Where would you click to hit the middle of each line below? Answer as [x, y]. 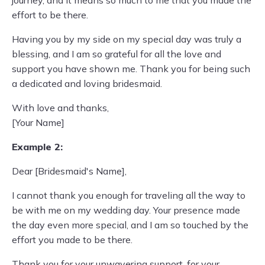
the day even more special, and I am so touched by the [130, 225]
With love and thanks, [60, 108]
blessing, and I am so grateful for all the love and [117, 54]
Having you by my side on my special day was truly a [127, 39]
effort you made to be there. [72, 240]
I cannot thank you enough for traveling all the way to [129, 195]
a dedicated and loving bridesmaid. [87, 83]
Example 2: [37, 147]
